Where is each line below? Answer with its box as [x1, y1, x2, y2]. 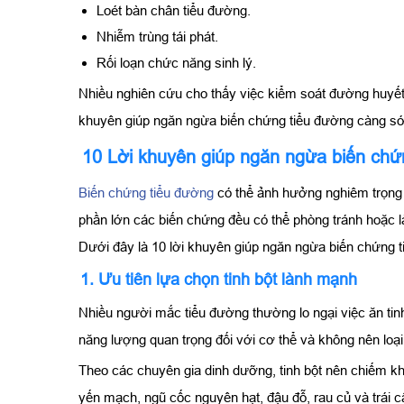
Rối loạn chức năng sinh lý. [96, 54, 256, 70]
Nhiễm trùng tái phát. [96, 28, 218, 44]
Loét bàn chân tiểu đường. [96, 2, 251, 18]
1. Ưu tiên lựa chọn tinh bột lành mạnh [80, 270, 357, 289]
